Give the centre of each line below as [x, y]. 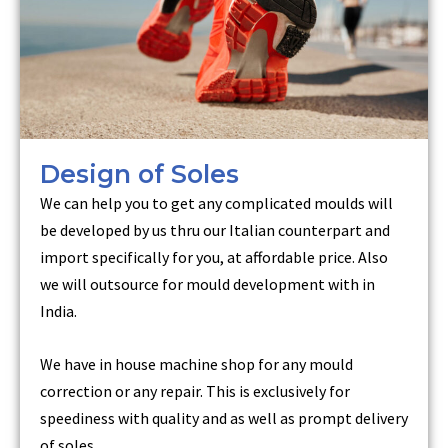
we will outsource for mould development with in [207, 284]
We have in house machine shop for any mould [196, 363]
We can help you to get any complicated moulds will [216, 203]
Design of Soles [139, 174]
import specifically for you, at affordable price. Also [214, 257]
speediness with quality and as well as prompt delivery [224, 417]
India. [58, 311]
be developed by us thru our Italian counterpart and [215, 230]
